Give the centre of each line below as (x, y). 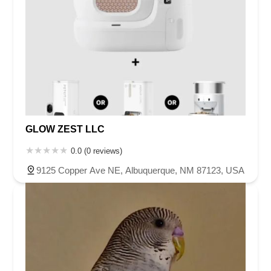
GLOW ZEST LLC (65, 129)
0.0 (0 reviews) (96, 151)
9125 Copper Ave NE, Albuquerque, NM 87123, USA (140, 171)
